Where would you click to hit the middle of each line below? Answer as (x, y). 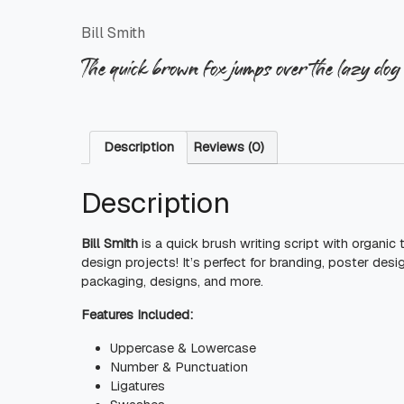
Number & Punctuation (179, 367)
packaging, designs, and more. (172, 281)
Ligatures (138, 386)
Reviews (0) (228, 147)
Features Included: (137, 314)
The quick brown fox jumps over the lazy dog (241, 66)
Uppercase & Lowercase (183, 348)
